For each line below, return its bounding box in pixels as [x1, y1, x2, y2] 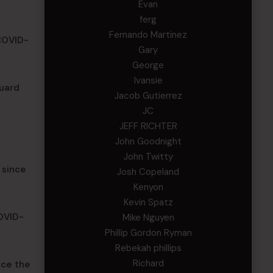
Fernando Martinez [109, 29, 188, 41]
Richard [132, 257, 164, 269]
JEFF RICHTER [119, 120, 177, 132]
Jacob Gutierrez [114, 90, 182, 102]
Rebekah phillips [115, 242, 182, 254]
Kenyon [133, 181, 163, 193]
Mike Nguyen [122, 211, 174, 224]
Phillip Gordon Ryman [104, 227, 192, 239]
